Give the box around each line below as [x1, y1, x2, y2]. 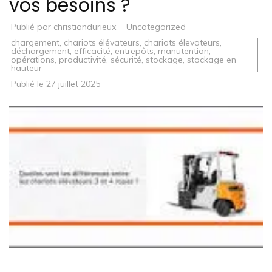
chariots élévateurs [64, 37, 140, 48]
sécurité [110, 54, 141, 65]
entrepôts [115, 46, 154, 56]
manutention [158, 46, 209, 56]
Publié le [11, 78, 46, 89]
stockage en [187, 54, 236, 65]
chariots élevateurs [144, 37, 220, 48]
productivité [59, 54, 106, 65]
